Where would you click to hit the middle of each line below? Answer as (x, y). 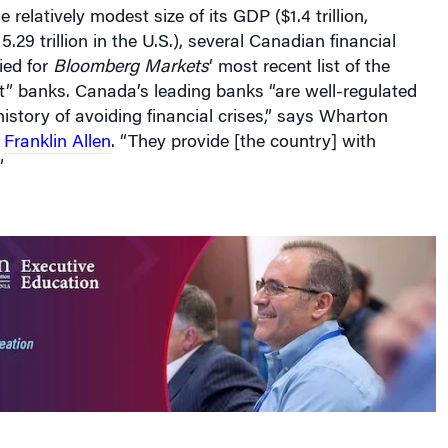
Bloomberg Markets (130, 51)
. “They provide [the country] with (243, 126)
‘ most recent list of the (299, 51)
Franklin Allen (57, 126)
